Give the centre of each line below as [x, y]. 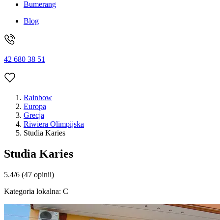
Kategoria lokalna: [33, 192]
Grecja [34, 115]
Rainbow [38, 98]
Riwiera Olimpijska [54, 124]
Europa [35, 107]
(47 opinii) [37, 175]
